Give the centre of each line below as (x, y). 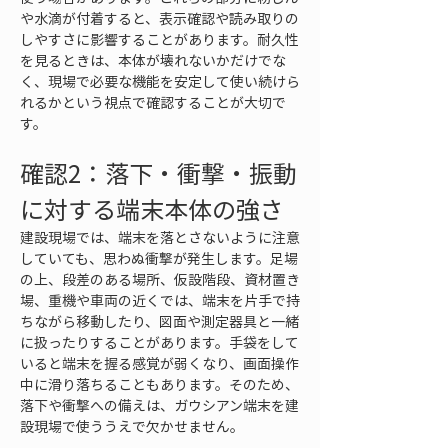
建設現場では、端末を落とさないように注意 (160, 237)
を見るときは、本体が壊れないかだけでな (153, 60)
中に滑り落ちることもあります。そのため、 (159, 384)
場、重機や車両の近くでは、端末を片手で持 (160, 300)
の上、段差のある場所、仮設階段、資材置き (160, 279)
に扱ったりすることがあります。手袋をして (159, 342)
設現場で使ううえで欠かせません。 (132, 426)
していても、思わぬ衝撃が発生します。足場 (159, 258)
